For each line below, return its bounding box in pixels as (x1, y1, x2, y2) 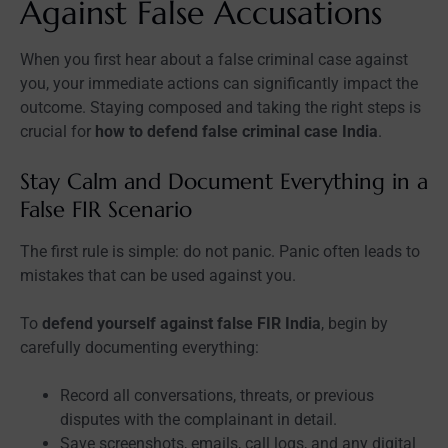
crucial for (20, 121, 95, 141)
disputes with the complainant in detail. (60, 409, 337, 429)
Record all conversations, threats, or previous (60, 385, 374, 405)
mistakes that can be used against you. (20, 265, 296, 285)
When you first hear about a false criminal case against (20, 49, 408, 69)
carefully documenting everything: (20, 337, 259, 357)
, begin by (321, 313, 388, 333)
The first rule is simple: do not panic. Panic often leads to (20, 241, 420, 261)
